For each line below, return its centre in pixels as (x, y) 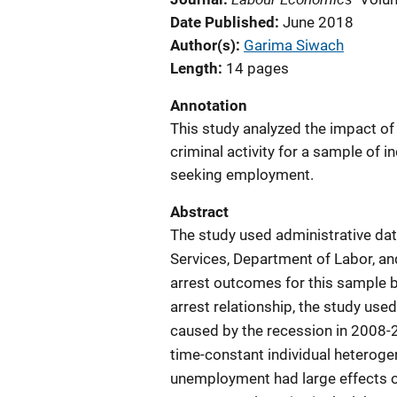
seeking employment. (242, 175)
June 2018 (318, 22)
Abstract (199, 212)
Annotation (209, 105)
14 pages (257, 68)
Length (194, 68)
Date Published (222, 22)
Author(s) (203, 45)
